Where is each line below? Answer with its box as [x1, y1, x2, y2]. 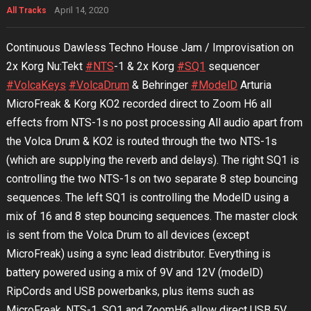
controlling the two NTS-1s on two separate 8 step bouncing [6, 172, 298, 186]
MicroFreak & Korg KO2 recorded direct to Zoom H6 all [6, 97, 271, 111]
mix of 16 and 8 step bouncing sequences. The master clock [6, 210, 298, 224]
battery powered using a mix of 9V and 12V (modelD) [6, 266, 263, 280]
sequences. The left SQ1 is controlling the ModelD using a [6, 191, 289, 205]
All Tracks [6, 6, 47, 16]
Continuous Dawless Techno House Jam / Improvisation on [6, 41, 294, 55]
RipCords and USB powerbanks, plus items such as [6, 285, 254, 299]
